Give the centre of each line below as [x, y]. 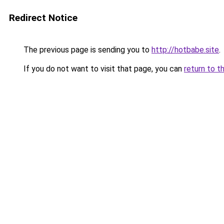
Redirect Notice [43, 18]
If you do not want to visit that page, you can [103, 69]
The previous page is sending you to [86, 50]
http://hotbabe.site [185, 50]
